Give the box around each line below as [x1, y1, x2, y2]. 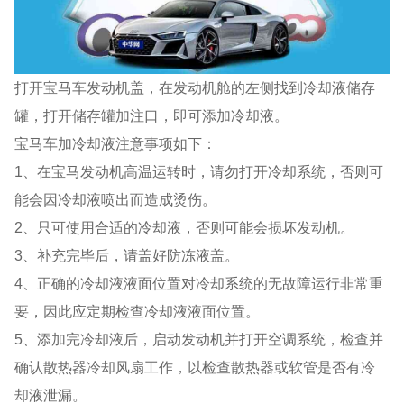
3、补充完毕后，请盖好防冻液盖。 [14, 246, 240, 263]
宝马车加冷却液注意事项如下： [14, 134, 217, 151]
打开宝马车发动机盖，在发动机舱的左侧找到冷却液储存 [14, 78, 376, 96]
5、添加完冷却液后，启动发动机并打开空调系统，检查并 [14, 330, 384, 347]
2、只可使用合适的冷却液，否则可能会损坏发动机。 [14, 218, 355, 235]
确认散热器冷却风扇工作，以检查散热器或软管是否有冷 [14, 358, 376, 375]
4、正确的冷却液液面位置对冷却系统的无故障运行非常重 [14, 274, 384, 291]
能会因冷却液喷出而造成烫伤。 [14, 190, 217, 207]
